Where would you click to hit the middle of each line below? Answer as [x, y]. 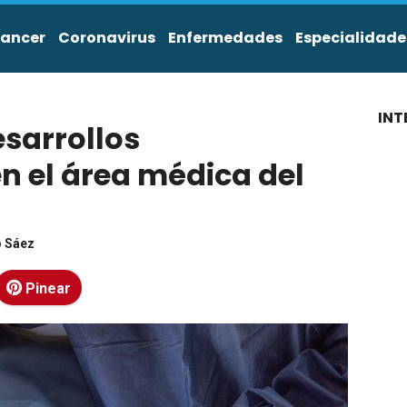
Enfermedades [225, 37]
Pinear [48, 288]
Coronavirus [107, 37]
